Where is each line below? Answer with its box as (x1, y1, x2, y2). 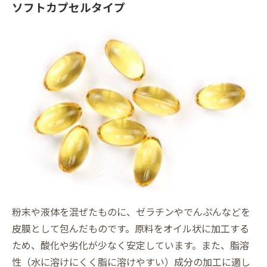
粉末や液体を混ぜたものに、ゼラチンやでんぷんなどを (12, 204, 250, 219)
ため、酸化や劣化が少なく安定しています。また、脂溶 (12, 237, 249, 252)
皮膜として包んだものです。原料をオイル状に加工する (12, 221, 249, 235)
